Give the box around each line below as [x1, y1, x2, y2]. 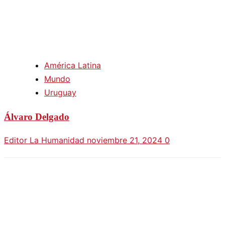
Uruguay [44, 87, 76, 97]
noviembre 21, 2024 [87, 135, 165, 146]
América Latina [44, 60, 101, 70]
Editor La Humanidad [4, 135, 87, 146]
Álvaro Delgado [4, 111, 69, 122]
